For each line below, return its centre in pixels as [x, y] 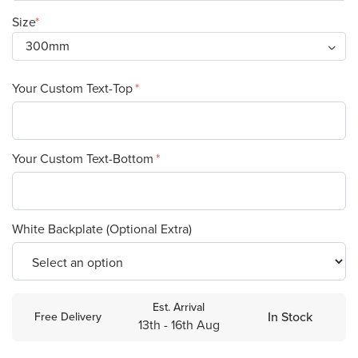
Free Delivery [68, 317]
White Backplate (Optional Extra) [102, 229]
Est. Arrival [179, 307]
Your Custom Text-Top [74, 88]
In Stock [290, 317]
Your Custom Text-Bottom [84, 159]
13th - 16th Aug [179, 325]
